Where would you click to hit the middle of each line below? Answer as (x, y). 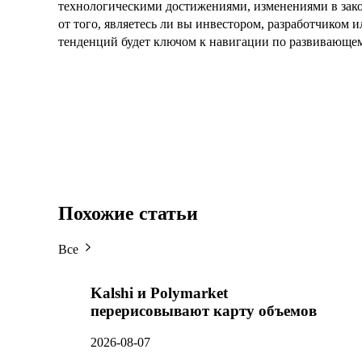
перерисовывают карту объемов (204, 311)
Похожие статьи (128, 213)
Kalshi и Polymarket (159, 293)
